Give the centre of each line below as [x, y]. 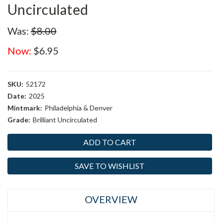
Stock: [18, 149]
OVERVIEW [111, 199]
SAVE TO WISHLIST [110, 166]
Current [21, 139]
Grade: [19, 120]
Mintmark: [25, 108]
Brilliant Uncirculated [65, 120]
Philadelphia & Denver [78, 108]
